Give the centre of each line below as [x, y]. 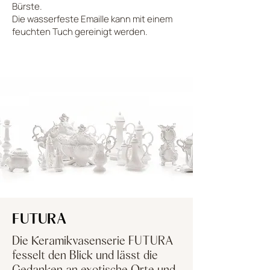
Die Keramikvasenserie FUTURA [93, 240]
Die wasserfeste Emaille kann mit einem [92, 19]
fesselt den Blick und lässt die [85, 255]
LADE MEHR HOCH [95, 59]
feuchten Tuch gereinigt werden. [80, 31]
